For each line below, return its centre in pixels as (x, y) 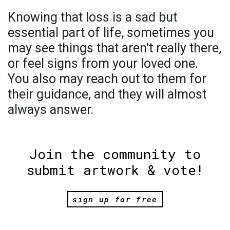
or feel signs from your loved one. (103, 64)
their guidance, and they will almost (107, 94)
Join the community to (115, 154)
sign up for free (115, 199)
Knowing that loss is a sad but (92, 17)
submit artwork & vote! (115, 170)
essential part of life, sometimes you (111, 33)
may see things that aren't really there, (114, 48)
